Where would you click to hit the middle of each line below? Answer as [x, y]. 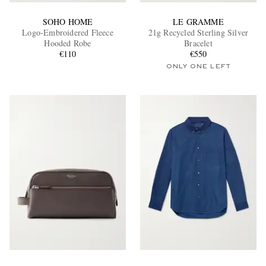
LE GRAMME [198, 22]
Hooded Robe [68, 43]
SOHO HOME [68, 22]
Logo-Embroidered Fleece [68, 33]
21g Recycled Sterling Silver [198, 33]
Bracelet [198, 43]
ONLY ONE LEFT [198, 67]
